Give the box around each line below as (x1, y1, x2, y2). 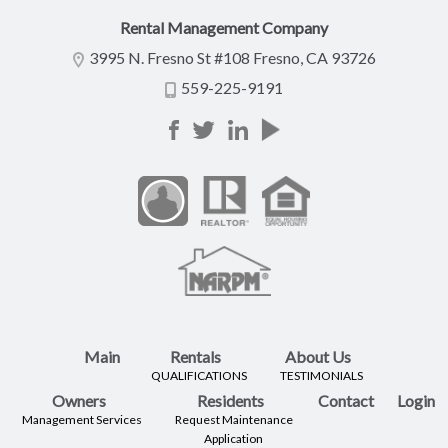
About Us (285, 347, 351, 366)
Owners (51, 391, 106, 410)
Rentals (170, 347, 221, 366)
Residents (197, 391, 264, 410)
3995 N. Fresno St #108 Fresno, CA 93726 (88, 48, 376, 67)
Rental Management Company (120, 18, 328, 37)
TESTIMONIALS (279, 368, 363, 383)
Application (204, 431, 263, 446)
